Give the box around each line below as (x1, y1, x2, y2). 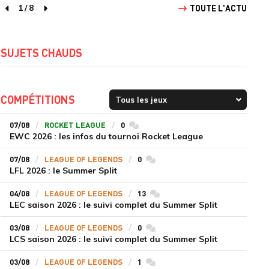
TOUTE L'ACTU (189, 2, 247, 13)
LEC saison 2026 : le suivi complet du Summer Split (9, 199, 217, 210)
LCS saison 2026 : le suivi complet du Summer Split (9, 234, 217, 244)
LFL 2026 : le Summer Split (9, 165, 117, 176)
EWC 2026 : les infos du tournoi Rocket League (9, 131, 203, 142)
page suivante (45, 8, 104, 19)
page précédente (7, 8, 77, 19)
